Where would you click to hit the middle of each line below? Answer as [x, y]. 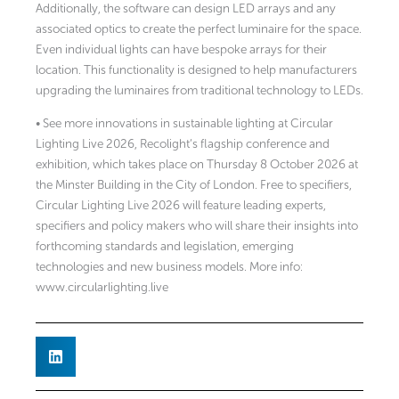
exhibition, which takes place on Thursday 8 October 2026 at [197, 164]
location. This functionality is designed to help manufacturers [196, 69]
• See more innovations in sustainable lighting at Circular [184, 123]
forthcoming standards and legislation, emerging [165, 246]
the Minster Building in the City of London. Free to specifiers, [194, 184]
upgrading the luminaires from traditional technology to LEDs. [199, 90]
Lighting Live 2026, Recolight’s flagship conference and [183, 143]
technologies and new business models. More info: [169, 266]
